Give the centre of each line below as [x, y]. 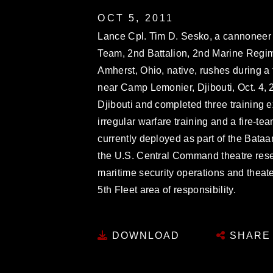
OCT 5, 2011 [136, 18]
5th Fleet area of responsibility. [167, 190]
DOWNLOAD [144, 236]
